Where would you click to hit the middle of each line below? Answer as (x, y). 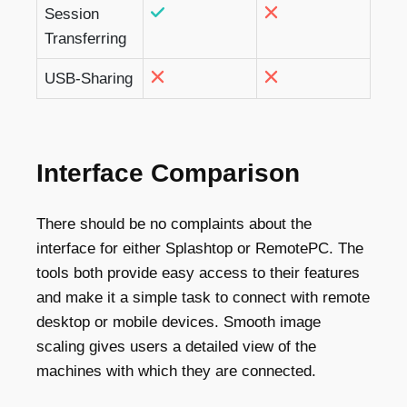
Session (72, 14)
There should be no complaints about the (174, 223)
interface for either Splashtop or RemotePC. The (200, 248)
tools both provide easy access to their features (198, 273)
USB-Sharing (89, 78)
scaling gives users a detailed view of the (176, 346)
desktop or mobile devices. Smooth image (179, 322)
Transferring (85, 38)
